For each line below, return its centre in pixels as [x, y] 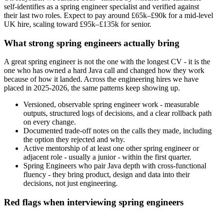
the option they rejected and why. [74, 140]
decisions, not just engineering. [71, 183]
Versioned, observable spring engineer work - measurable [111, 105]
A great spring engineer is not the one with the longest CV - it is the [107, 62]
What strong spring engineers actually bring [92, 43]
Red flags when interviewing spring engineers [94, 202]
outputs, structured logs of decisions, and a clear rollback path [118, 113]
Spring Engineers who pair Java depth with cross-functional [115, 166]
